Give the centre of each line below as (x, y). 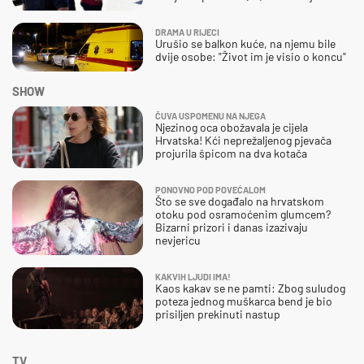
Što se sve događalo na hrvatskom (240, 201)
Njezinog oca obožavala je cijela (232, 127)
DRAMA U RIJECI (187, 32)
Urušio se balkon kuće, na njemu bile (245, 43)
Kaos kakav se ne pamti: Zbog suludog (250, 288)
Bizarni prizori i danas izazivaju (232, 227)
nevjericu (178, 240)
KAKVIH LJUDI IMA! (193, 276)
